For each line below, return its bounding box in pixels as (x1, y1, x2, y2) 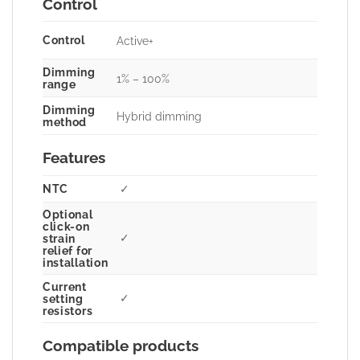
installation (42, 256, 108, 270)
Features (42, 149, 105, 167)
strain (42, 231, 76, 246)
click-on (42, 219, 90, 234)
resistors (42, 304, 93, 318)
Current (42, 280, 87, 294)
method (42, 115, 88, 129)
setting (42, 292, 84, 306)
